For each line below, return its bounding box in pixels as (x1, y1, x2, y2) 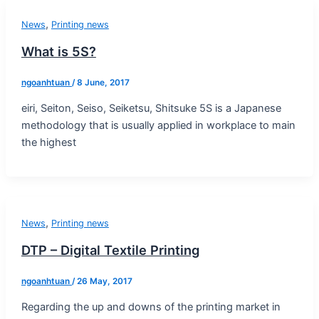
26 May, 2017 (76, 276, 132, 287)
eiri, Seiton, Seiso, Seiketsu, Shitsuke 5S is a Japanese (21, 101, 281, 115)
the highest (21, 135, 76, 149)
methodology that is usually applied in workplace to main (21, 118, 296, 132)
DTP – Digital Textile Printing (21, 242, 199, 258)
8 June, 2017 (76, 78, 130, 88)
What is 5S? (21, 43, 96, 60)
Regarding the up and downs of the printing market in (21, 300, 281, 313)
